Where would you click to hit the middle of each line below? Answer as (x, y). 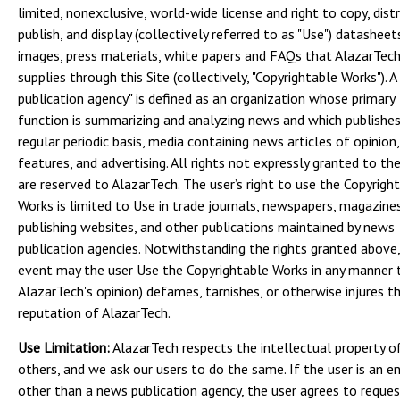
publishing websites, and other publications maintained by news (206, 227)
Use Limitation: (64, 347)
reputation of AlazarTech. (94, 312)
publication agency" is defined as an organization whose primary (206, 98)
